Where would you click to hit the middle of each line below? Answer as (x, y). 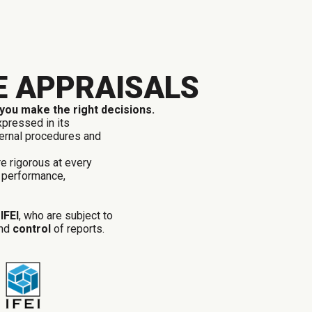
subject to (89, 216)
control (32, 229)
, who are (42, 216)
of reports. (78, 229)
